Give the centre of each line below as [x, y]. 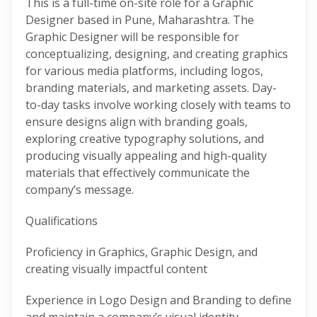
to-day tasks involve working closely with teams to [158, 105]
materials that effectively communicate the [138, 173]
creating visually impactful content [116, 269]
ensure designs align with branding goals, [137, 122]
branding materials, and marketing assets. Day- [151, 88]
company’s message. [80, 190]
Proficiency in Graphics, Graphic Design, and [142, 252]
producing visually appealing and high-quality [146, 156]
